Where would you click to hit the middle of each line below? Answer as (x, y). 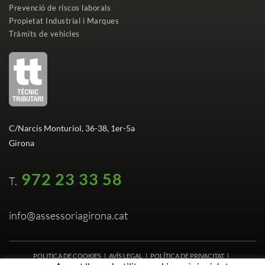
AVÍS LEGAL (126, 256)
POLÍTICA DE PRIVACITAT (187, 256)
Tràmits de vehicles (44, 34)
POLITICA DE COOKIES (67, 256)
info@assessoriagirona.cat (68, 215)
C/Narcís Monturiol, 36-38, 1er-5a (72, 128)
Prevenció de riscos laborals (60, 8)
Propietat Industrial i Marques (64, 21)
